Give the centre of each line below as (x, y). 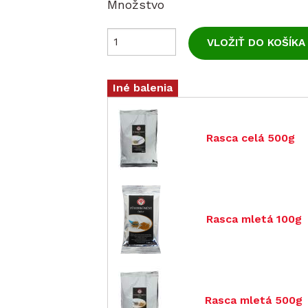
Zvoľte (207, 70)
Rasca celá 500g (250, 137)
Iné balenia (143, 88)
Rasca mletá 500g (253, 300)
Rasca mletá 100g (254, 219)
